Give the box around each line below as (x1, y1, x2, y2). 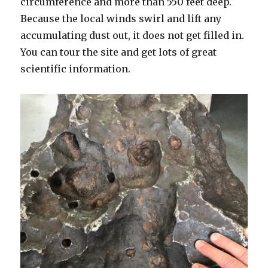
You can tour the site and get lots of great (20, 46, 217, 59)
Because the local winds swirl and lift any (20, 13, 222, 25)
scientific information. (20, 63, 131, 75)
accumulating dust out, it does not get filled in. (20, 29, 245, 42)
